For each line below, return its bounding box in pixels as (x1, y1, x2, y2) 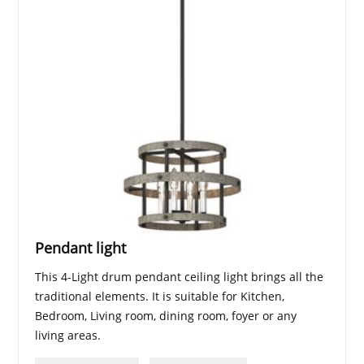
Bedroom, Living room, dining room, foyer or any (35, 308, 297, 324)
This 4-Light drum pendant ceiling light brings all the (35, 269, 324, 285)
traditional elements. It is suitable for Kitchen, (35, 288, 285, 305)
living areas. (35, 327, 102, 344)
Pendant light (35, 238, 127, 258)
